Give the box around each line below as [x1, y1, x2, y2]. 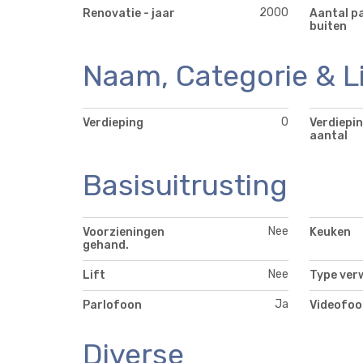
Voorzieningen [83, 224, 164, 239]
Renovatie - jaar [83, 6, 175, 21]
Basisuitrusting [83, 168, 288, 203]
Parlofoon [83, 297, 142, 312]
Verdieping [83, 116, 143, 130]
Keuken [309, 224, 351, 239]
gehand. [83, 237, 129, 252]
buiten [309, 19, 347, 34]
